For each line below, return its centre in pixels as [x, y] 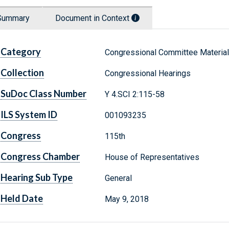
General [118, 178]
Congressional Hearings [147, 74]
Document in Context [93, 18]
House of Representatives [152, 157]
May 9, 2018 [127, 199]
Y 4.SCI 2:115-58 [134, 95]
